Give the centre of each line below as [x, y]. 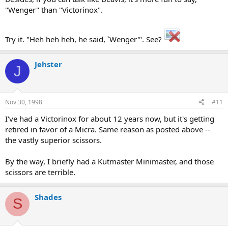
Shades [48, 197]
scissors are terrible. [40, 172]
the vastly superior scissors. [53, 140]
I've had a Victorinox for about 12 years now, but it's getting [110, 118]
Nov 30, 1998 [24, 102]
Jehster [48, 64]
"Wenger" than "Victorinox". [54, 10]
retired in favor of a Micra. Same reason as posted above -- [108, 129]
